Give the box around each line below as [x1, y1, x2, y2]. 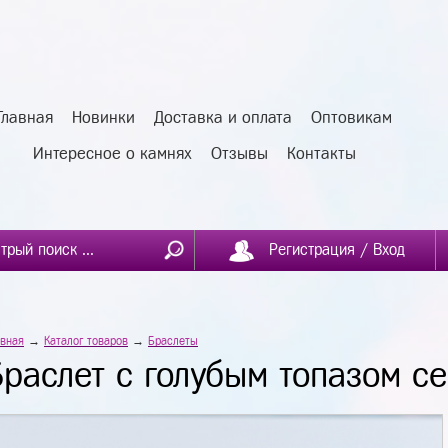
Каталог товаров [44, 335, 128, 347]
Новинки [72, 109, 135, 126]
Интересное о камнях [32, 145, 192, 162]
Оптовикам [311, 109, 392, 126]
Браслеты [148, 335, 198, 347]
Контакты [286, 145, 356, 162]
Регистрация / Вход [269, 241, 405, 258]
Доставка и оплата [154, 109, 292, 126]
